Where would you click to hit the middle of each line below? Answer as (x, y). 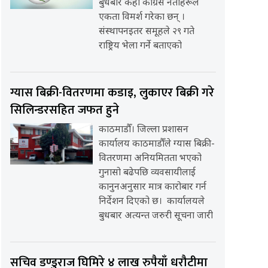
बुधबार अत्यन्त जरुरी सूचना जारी (156, 217)
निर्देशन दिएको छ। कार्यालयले (151, 202)
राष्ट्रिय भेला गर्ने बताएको (140, 47)
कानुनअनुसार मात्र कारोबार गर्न (152, 188)
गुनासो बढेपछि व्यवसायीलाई (147, 173)
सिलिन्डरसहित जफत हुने (65, 110)
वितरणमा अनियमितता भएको (150, 159)
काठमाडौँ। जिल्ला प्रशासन (143, 130)
